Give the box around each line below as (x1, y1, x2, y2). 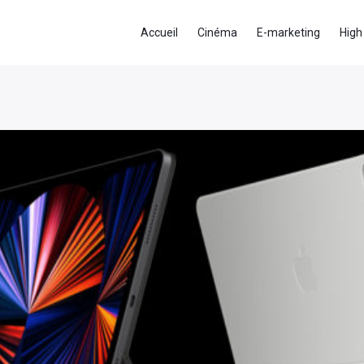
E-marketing (257, 25, 320, 39)
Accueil (141, 25, 178, 39)
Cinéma (197, 25, 237, 39)
